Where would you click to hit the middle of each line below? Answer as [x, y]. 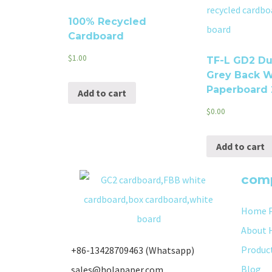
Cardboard [96, 36]
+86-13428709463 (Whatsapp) [133, 250]
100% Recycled [107, 22]
